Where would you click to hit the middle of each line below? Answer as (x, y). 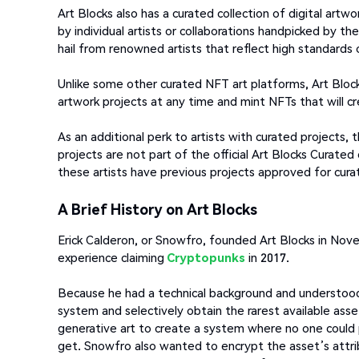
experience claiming (111, 258)
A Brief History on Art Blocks (157, 208)
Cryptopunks (206, 258)
